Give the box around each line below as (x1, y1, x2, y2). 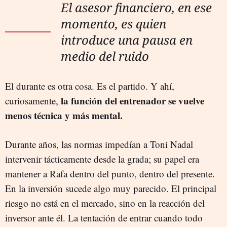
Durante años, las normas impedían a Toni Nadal (5, 137, 193, 150)
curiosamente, (5, 94, 58, 107)
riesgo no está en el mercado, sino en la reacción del (5, 196, 205, 209)
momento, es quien (61, 15, 166, 32)
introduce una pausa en (61, 31, 193, 48)
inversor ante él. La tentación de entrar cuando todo (5, 211, 203, 224)
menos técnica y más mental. (5, 108, 123, 122)
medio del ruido (61, 47, 149, 64)
